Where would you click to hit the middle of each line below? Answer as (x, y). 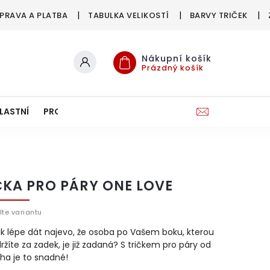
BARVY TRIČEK (218, 15)
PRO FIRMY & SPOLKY (87, 111)
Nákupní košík (177, 58)
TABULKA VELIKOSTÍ (129, 15)
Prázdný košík (173, 68)
